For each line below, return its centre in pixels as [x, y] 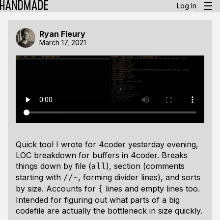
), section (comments [145, 166]
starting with [40, 177]
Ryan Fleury [62, 34]
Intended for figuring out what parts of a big [98, 200]
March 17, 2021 [63, 42]
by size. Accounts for [57, 188]
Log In [187, 6]
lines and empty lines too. [151, 188]
